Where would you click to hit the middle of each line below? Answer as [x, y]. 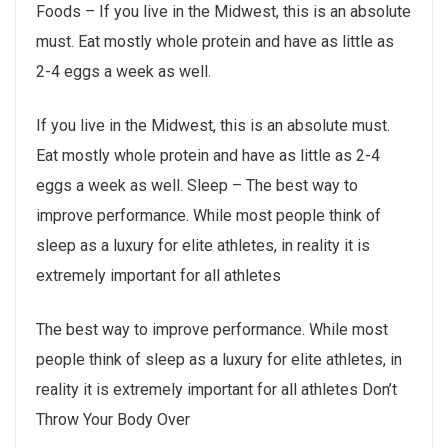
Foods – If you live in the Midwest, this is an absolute [223, 12]
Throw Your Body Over [113, 420]
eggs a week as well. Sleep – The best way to [197, 186]
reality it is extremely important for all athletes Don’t [216, 390]
